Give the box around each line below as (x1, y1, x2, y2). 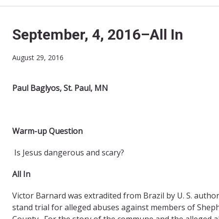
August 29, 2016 (12, 52, 64, 62)
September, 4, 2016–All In (12, 25, 183, 43)
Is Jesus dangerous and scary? (14, 147, 124, 158)
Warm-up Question (12, 125, 83, 136)
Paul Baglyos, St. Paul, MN (12, 82, 108, 93)
